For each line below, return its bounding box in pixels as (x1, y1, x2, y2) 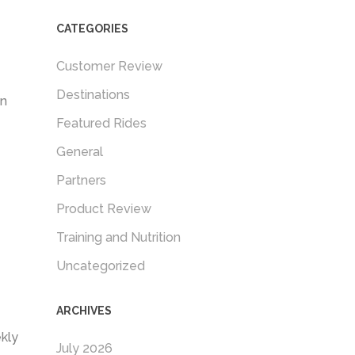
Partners (56, 173, 106, 188)
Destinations (56, 87, 130, 102)
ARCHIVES (56, 304, 112, 317)
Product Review (56, 201, 151, 216)
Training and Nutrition (56, 230, 181, 245)
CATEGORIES (56, 22, 128, 35)
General (56, 144, 103, 159)
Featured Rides (56, 116, 147, 131)
